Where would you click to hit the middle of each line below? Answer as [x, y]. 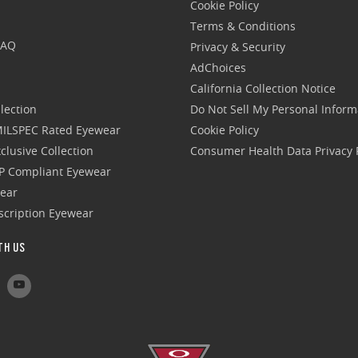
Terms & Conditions [243, 26]
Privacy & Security [237, 47]
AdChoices [218, 68]
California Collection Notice [263, 89]
